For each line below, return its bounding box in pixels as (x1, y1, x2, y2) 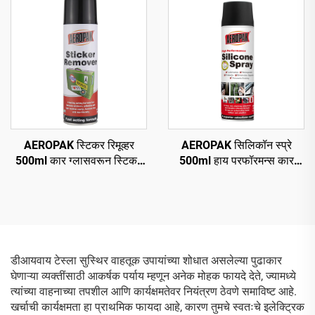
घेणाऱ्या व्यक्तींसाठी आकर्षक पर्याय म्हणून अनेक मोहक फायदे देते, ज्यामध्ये (11, 269, 296, 283)
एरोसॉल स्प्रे (211, 169, 262, 183)
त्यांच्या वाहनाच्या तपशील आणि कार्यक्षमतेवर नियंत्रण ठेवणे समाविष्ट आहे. (11, 285, 297, 298)
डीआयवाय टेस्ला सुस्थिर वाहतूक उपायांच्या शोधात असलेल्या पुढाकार (11, 254, 282, 267)
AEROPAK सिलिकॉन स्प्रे (181, 139, 292, 152)
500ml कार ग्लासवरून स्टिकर (15, 154, 142, 167)
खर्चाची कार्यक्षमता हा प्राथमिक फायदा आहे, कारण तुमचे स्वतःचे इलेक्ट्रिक (11, 300, 304, 314)
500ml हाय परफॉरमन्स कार (179, 154, 294, 167)
